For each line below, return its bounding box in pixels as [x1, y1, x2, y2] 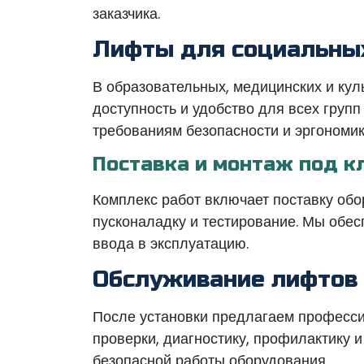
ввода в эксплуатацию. [93, 233, 249, 253]
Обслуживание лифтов [93, 266, 357, 293]
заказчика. [93, 3, 160, 24]
